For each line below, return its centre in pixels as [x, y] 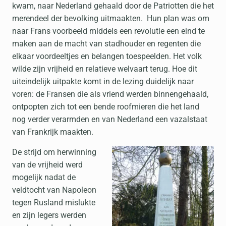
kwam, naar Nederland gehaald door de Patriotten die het [113, 6]
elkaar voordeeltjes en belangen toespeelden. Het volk [107, 56]
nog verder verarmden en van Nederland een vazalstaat [110, 119]
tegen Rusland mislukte [54, 203]
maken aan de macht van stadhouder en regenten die [106, 44]
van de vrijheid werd [47, 165]
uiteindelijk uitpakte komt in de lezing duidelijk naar [103, 81]
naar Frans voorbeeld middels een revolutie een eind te [108, 31]
